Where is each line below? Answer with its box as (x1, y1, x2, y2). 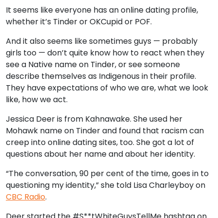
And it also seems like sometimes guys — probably (6, 35, 198, 47)
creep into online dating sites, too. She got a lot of (6, 136, 194, 148)
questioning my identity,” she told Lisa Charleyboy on (6, 179, 205, 191)
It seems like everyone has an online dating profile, (6, 4, 198, 16)
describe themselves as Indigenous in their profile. (6, 70, 196, 82)
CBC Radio (6, 191, 45, 202)
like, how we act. (6, 93, 68, 105)
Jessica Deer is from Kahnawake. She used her (6, 113, 182, 125)
